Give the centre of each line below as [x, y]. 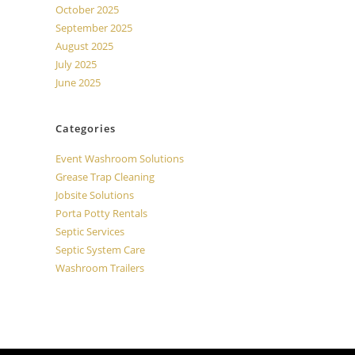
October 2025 [87, 10]
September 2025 [94, 28]
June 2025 [78, 82]
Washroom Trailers [100, 268]
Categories [86, 128]
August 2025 [84, 46]
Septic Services [90, 231]
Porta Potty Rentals [101, 213]
